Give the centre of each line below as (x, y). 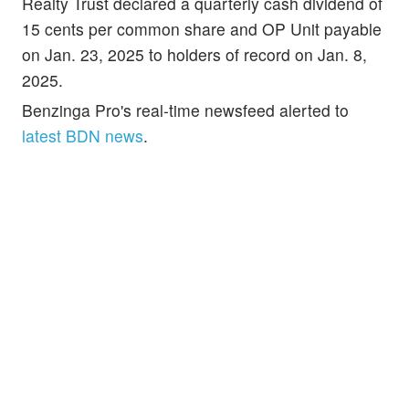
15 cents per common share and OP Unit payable (202, 29)
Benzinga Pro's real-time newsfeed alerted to (185, 110)
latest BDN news (83, 136)
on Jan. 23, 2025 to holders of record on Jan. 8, (194, 55)
